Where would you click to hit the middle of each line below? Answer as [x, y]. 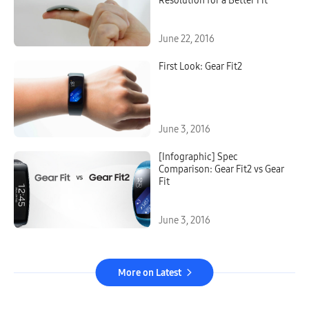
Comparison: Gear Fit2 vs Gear [221, 170]
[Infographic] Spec [198, 157]
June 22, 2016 [187, 39]
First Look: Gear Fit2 [200, 66]
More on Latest [149, 272]
